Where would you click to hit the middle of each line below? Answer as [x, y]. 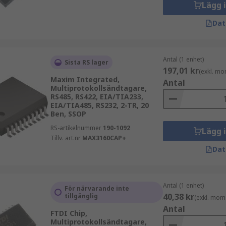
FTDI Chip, [69, 213]
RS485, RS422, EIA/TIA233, [97, 97]
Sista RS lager [86, 62]
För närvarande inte [97, 188]
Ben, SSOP [68, 114]
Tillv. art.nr [65, 138]
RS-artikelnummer [76, 128]
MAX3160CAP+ [104, 138]
